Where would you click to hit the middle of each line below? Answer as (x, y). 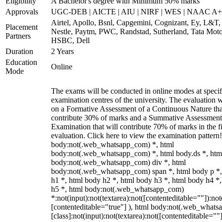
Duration (19, 51)
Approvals (22, 12)
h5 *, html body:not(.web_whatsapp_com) (117, 189)
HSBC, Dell (70, 40)
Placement (22, 27)
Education (21, 62)
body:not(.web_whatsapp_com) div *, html (118, 162)
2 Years (62, 51)
